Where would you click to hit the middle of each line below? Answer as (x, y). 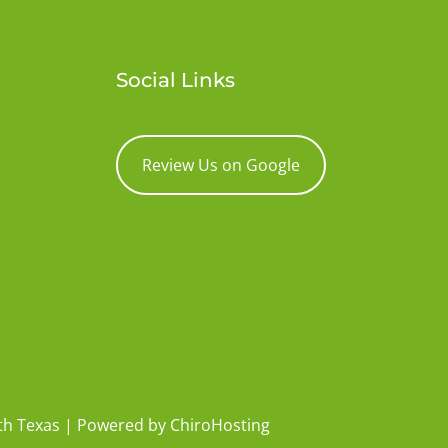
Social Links (175, 80)
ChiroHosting (220, 425)
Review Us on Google (220, 165)
